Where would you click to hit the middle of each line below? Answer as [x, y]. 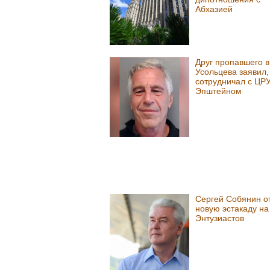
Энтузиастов [219, 218]
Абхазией [214, 9]
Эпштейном [218, 91]
